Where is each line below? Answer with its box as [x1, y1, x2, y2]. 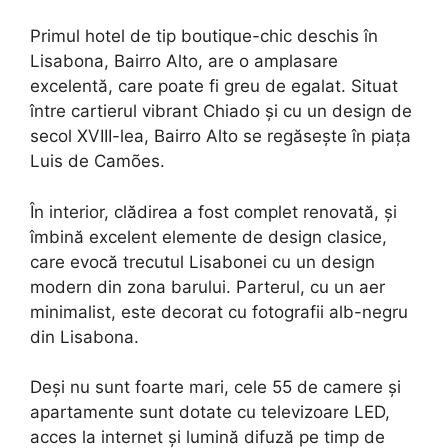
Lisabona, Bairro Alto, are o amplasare [30, 51, 338, 72]
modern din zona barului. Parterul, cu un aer [30, 276, 385, 297]
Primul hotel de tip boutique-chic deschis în [30, 26, 378, 47]
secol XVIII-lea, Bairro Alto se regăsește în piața [30, 126, 411, 147]
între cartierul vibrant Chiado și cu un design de [30, 101, 412, 122]
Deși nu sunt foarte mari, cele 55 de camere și [30, 377, 401, 398]
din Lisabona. [30, 326, 139, 347]
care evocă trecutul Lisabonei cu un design [30, 251, 375, 272]
